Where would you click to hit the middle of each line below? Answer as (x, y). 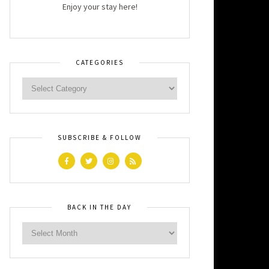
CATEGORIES (100, 62)
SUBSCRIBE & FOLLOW (100, 137)
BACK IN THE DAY (99, 207)
